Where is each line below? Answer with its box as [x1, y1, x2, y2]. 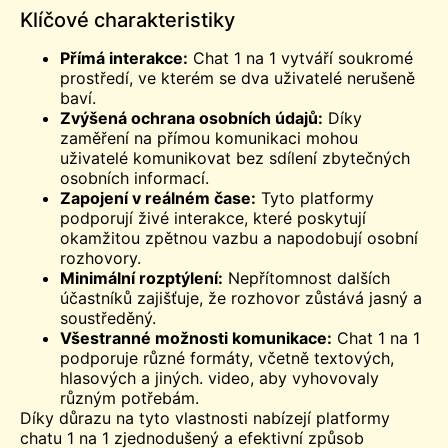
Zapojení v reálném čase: [60, 187, 256, 208]
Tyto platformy [256, 187, 374, 208]
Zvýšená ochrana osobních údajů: [60, 107, 323, 128]
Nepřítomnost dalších [223, 267, 390, 288]
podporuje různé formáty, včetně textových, [60, 347, 394, 368]
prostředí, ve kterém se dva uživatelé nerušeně [60, 67, 415, 88]
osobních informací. [60, 167, 209, 188]
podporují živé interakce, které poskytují [60, 207, 366, 228]
